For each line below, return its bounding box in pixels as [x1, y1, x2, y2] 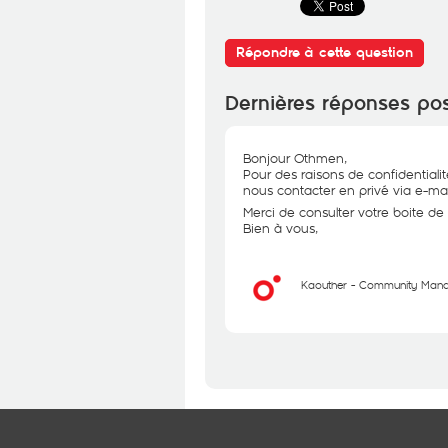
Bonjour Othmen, [243, 149, 347, 167]
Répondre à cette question [236, 44, 413, 61]
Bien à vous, [243, 219, 318, 237]
